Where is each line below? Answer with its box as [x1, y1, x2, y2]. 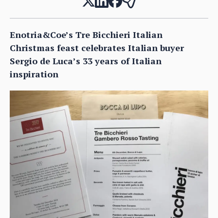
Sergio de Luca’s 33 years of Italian [10, 54, 162, 67]
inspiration [10, 68, 58, 80]
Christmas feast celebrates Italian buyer [10, 41, 184, 54]
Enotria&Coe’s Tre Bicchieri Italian [10, 28, 163, 40]
